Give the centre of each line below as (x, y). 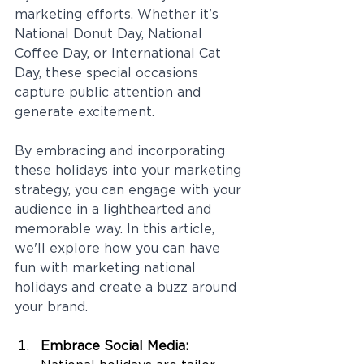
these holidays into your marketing (130, 170)
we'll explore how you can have (119, 248)
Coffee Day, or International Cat (120, 53)
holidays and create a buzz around (128, 287)
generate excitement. (87, 111)
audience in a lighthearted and (115, 209)
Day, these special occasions (108, 72)
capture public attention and (110, 92)
